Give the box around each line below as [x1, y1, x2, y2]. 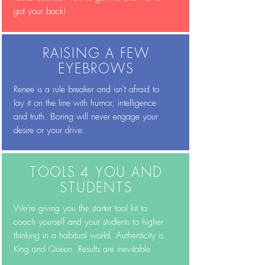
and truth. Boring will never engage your [13, 112, 158, 121]
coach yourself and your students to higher [13, 218, 163, 227]
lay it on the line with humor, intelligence [13, 99, 156, 108]
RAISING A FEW [43, 47, 150, 60]
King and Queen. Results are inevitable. [13, 245, 153, 254]
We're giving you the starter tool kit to [13, 204, 147, 213]
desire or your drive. [13, 126, 88, 135]
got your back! [13, 7, 66, 16]
